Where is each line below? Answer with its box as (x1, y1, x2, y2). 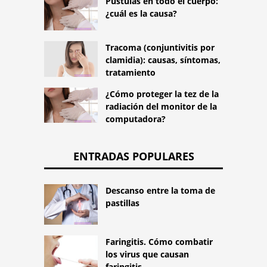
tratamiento (105, 66, 156, 78)
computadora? (105, 113, 166, 125)
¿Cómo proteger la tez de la (105, 88, 219, 100)
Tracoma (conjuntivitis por (105, 41, 215, 53)
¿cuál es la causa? (105, 7, 177, 19)
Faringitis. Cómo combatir (105, 235, 213, 247)
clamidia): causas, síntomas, (105, 54, 221, 66)
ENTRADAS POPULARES (73, 149, 194, 164)
